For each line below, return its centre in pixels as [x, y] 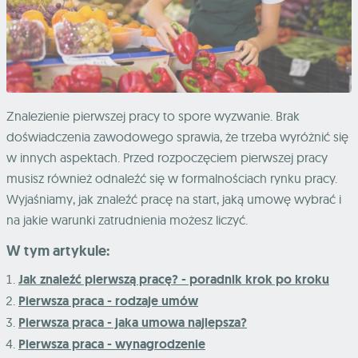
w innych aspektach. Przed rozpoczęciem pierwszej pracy [167, 158]
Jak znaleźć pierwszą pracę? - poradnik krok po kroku [174, 280]
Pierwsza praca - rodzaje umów [108, 301]
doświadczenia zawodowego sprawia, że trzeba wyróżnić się [177, 137]
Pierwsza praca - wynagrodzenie [112, 344]
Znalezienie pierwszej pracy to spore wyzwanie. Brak [153, 116]
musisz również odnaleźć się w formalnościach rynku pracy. [172, 179]
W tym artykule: [58, 251]
